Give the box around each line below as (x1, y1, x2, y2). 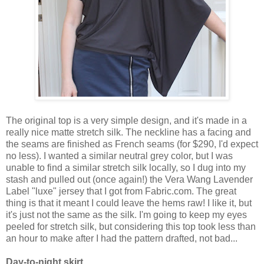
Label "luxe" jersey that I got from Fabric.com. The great (6, 186, 236, 196)
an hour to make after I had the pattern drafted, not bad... (6, 233, 237, 243)
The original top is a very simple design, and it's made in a (6, 115, 247, 126)
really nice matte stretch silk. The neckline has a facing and (6, 127, 251, 137)
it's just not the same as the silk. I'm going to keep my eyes (6, 209, 247, 220)
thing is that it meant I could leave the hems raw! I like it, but (6, 197, 252, 208)
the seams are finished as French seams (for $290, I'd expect (6, 138, 258, 149)
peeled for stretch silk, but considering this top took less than (6, 221, 256, 232)
